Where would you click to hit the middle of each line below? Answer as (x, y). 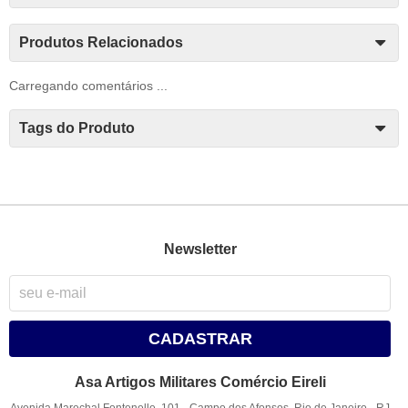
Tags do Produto (77, 128)
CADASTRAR (200, 339)
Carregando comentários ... (88, 85)
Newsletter (200, 249)
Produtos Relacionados (101, 42)
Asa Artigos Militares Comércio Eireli (200, 382)
